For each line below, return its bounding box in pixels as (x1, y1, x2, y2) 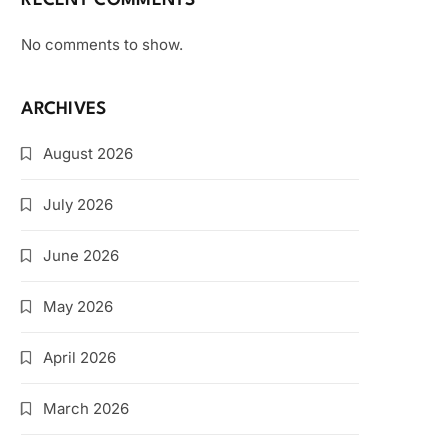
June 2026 (43, 246, 120, 265)
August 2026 (43, 144, 134, 163)
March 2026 (43, 399, 130, 418)
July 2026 (43, 195, 114, 214)
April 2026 (43, 348, 117, 367)
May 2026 (43, 297, 114, 316)
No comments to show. (21, 35, 184, 54)
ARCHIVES (21, 101, 107, 118)
